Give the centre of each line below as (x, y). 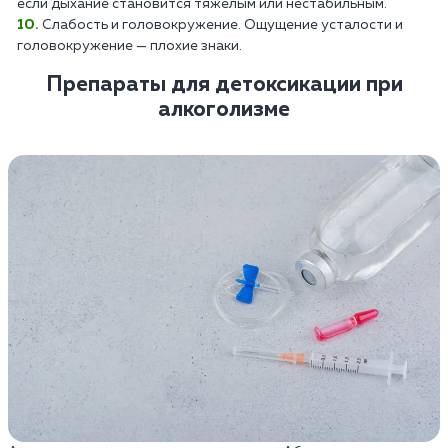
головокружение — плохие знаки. (129, 45)
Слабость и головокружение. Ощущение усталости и (222, 24)
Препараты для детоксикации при (224, 84)
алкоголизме (224, 109)
